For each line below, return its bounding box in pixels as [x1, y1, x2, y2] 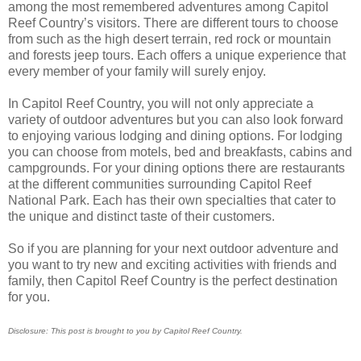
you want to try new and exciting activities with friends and [8, 258, 337, 272]
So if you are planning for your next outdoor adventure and [8, 242, 338, 256]
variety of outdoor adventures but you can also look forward [8, 113, 343, 127]
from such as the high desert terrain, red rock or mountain [8, 32, 331, 47]
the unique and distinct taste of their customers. [8, 210, 275, 224]
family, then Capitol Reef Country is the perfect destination [8, 274, 338, 288]
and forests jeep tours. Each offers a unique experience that [8, 48, 346, 63]
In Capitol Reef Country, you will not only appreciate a [8, 97, 313, 111]
